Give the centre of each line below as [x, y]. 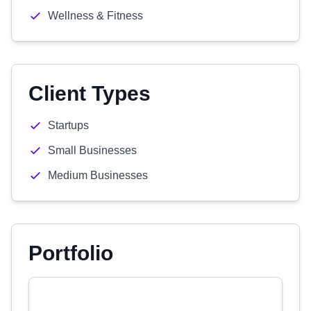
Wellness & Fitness [95, 16]
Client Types [90, 93]
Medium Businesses [98, 175]
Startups [68, 125]
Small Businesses [92, 150]
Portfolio [71, 253]
